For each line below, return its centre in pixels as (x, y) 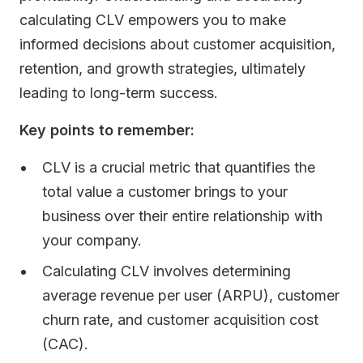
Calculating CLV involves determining (167, 271)
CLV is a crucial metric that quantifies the (179, 167)
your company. (92, 240)
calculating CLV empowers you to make (153, 20)
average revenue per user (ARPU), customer (191, 295)
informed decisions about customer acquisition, (177, 44)
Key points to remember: (107, 130)
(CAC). (65, 344)
